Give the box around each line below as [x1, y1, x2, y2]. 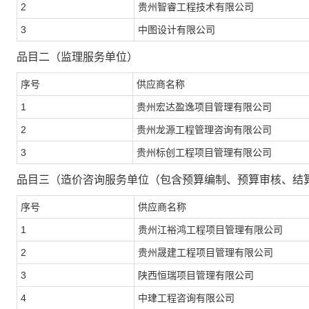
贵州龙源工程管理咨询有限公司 [137, 124, 272, 135]
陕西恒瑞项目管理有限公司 [138, 270, 254, 281]
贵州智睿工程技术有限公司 [138, 1, 254, 12]
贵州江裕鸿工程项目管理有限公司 [138, 224, 283, 235]
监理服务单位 [61, 51, 127, 63]
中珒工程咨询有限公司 [138, 292, 235, 303]
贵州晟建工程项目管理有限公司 [138, 247, 273, 258]
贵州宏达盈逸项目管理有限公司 [137, 101, 272, 112]
